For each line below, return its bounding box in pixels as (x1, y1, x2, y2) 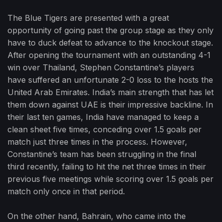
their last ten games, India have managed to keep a (7, 112, 199, 122)
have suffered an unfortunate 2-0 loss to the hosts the (7, 75, 213, 85)
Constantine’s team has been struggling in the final (7, 149, 196, 159)
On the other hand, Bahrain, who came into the (7, 211, 186, 221)
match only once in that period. (7, 186, 125, 196)
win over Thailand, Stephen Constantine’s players (7, 62, 194, 72)
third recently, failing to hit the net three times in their (7, 162, 206, 171)
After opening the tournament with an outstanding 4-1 (7, 50, 211, 60)
